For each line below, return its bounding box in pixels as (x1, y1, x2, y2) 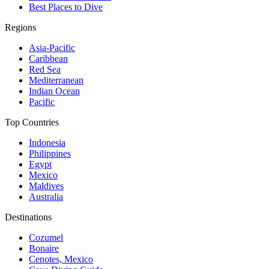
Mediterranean (29, 75, 83, 86)
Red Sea (29, 64, 61, 75)
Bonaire (29, 243, 59, 254)
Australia (29, 192, 63, 202)
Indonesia (29, 138, 65, 148)
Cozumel (29, 232, 63, 243)
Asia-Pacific (29, 43, 75, 53)
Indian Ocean (29, 86, 80, 97)
